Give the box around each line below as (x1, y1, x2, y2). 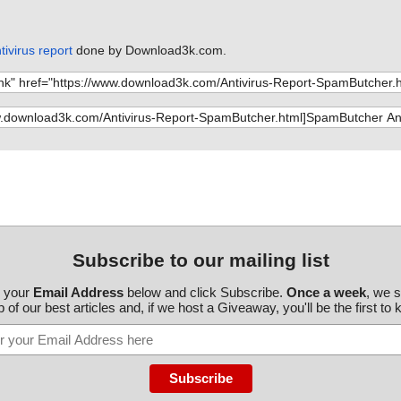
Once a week (286, 284, 366, 300)
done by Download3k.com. (72, 42, 226, 57)
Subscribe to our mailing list (72, 249, 329, 270)
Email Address (32, 284, 124, 300)
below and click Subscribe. (123, 284, 286, 300)
